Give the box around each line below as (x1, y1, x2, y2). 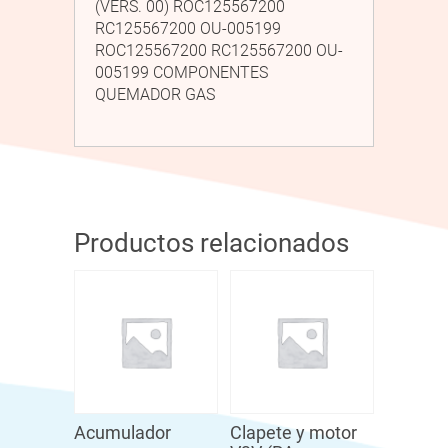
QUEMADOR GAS (95, 85, 215, 105)
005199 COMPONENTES (95, 63, 268, 83)
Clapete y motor (230, 422, 357, 444)
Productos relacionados (74, 228, 349, 259)
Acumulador (74, 422, 171, 444)
